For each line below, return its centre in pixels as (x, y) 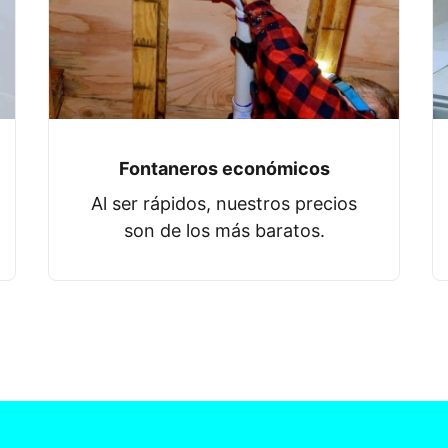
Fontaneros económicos (224, 169)
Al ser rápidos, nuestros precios (224, 204)
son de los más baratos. (224, 231)
